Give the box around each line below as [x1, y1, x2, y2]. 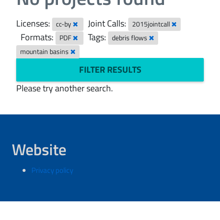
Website [12, 137, 66, 161]
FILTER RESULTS [79, 63, 141, 76]
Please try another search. [16, 82, 113, 95]
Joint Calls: [88, 17, 127, 30]
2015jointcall [132, 19, 172, 29]
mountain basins [20, 47, 71, 56]
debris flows [112, 33, 149, 43]
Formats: [21, 30, 54, 44]
